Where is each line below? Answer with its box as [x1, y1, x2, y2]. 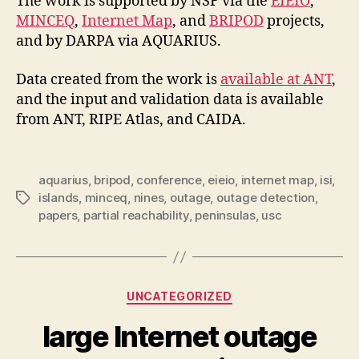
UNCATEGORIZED [127, 289, 232, 303]
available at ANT [220, 70, 332, 89]
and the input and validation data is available [16, 90, 324, 109]
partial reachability [83, 208, 189, 223]
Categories [179, 284, 250, 301]
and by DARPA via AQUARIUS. [16, 32, 221, 50]
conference [136, 172, 202, 188]
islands [38, 190, 79, 205]
